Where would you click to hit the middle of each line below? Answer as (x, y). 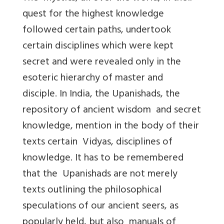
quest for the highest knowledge (94, 14)
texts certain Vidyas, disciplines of (97, 142)
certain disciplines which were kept (99, 46)
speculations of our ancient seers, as (100, 206)
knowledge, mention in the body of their (111, 126)
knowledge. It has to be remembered (103, 158)
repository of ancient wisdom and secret (112, 110)
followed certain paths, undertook (97, 30)
